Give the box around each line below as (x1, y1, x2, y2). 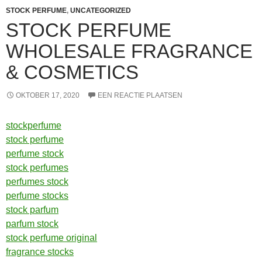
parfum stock (6, 219, 58, 229)
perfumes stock (6, 177, 68, 187)
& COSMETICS (6, 61, 139, 83)
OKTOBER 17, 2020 (16, 91, 80, 99)
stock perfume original (6, 233, 97, 243)
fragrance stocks (6, 247, 74, 257)
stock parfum (6, 205, 58, 215)
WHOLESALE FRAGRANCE (6, 40, 253, 62)
